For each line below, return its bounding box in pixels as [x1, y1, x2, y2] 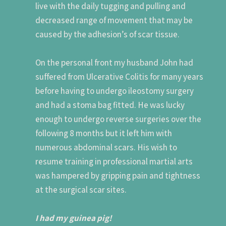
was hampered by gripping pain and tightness [35, 169, 200, 181]
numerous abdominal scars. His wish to [35, 141, 177, 153]
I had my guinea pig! [35, 212, 112, 223]
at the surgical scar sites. [35, 184, 127, 195]
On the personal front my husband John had [35, 56, 193, 68]
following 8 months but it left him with [35, 127, 172, 139]
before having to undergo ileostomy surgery [35, 85, 194, 96]
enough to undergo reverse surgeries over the [35, 113, 201, 125]
